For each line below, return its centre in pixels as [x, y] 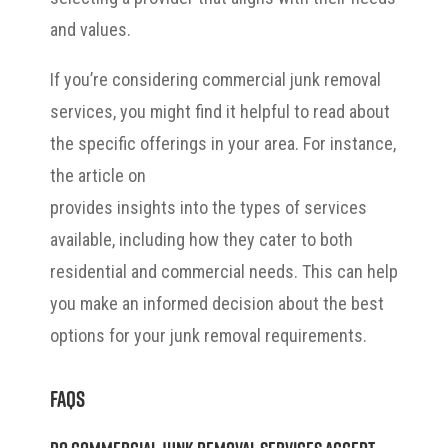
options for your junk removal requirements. [208, 335]
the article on [100, 175]
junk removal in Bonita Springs [259, 175]
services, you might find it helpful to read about [220, 111]
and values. [90, 29]
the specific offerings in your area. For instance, [223, 143]
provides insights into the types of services [208, 207]
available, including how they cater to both [201, 239]
